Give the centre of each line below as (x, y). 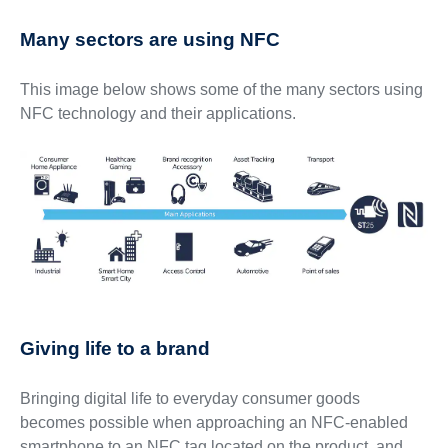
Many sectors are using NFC (149, 40)
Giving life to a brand (114, 349)
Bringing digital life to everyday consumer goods (189, 399)
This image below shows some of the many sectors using (221, 90)
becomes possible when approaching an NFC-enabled (213, 423)
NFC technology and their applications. (157, 114)
